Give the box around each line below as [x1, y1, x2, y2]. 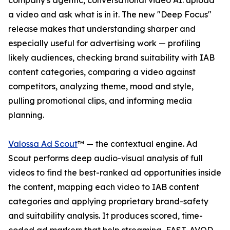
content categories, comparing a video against [8, 67, 196, 78]
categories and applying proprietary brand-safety [8, 196, 208, 207]
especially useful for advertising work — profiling [8, 38, 201, 49]
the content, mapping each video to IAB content [8, 182, 199, 193]
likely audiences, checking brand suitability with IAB [8, 52, 215, 63]
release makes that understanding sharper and [8, 24, 196, 34]
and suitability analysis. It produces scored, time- [8, 210, 203, 221]
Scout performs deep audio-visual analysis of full [8, 153, 203, 164]
